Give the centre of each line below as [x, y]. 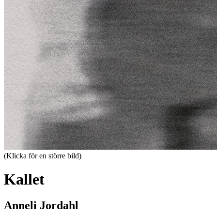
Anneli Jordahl [41, 205]
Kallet [24, 179]
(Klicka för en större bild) [43, 155]
